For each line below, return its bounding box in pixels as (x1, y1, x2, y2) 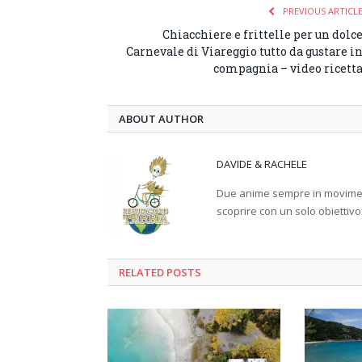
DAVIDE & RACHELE (217, 156, 307, 171)
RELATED (119, 264, 164, 280)
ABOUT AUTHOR (119, 111, 204, 126)
